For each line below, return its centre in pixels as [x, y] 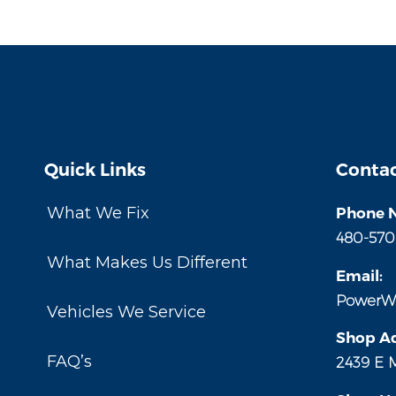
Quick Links [95, 170]
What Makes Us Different [147, 263]
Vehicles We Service [126, 312]
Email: [359, 275]
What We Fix [98, 213]
